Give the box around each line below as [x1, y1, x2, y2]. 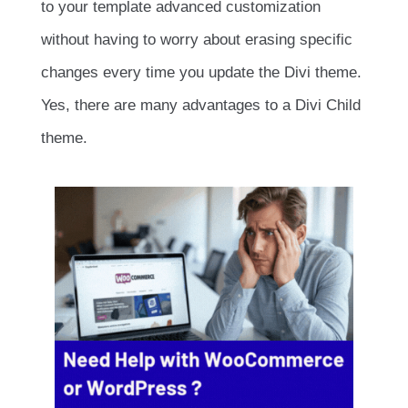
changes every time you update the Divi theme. [41, 64, 362, 82]
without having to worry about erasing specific [41, 31, 352, 49]
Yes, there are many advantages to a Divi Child [41, 97, 361, 115]
